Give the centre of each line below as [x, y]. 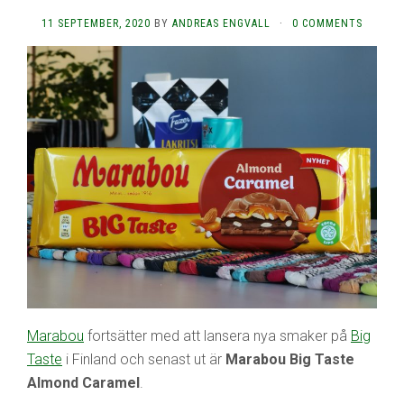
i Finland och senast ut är [144, 359]
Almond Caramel [83, 382]
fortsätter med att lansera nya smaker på [217, 335]
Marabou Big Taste [290, 359]
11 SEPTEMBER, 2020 [96, 23]
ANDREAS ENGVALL [221, 23]
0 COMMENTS [327, 23]
